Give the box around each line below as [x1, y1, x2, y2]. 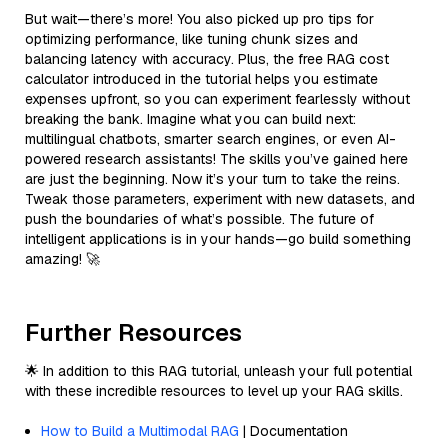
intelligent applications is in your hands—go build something [25, 229, 411, 248]
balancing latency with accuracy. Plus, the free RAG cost [25, 49, 389, 68]
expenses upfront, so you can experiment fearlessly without [25, 89, 410, 108]
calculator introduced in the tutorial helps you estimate [25, 69, 378, 88]
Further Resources [25, 316, 242, 348]
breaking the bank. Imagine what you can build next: [25, 109, 356, 128]
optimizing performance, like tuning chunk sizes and [25, 29, 358, 48]
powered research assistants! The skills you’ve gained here [25, 149, 408, 168]
